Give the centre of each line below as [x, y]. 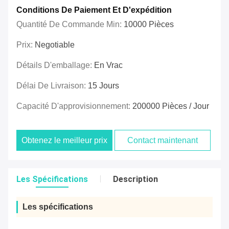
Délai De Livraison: [52, 86]
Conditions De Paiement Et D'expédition [94, 10]
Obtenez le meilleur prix [65, 141]
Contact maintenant [163, 141]
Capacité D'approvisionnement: [74, 106]
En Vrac [108, 65]
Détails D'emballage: [55, 65]
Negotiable [55, 45]
